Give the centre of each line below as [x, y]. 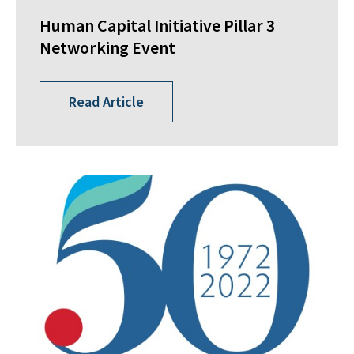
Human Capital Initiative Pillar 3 [157, 25]
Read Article [106, 102]
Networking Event [107, 47]
